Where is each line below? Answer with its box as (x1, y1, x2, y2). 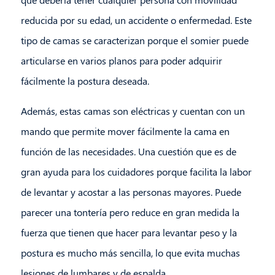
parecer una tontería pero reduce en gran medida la (20, 206, 239, 219)
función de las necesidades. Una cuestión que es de (20, 145, 236, 158)
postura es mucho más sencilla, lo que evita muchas (20, 246, 240, 260)
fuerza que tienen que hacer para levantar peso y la (20, 226, 237, 239)
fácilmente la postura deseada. (20, 74, 149, 88)
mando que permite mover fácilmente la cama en (20, 125, 230, 138)
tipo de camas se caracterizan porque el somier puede (20, 34, 249, 47)
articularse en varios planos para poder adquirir (20, 54, 222, 68)
